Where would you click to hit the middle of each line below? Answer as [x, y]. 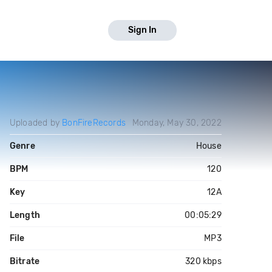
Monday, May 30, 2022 [177, 123]
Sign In [142, 30]
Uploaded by [36, 123]
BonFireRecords [94, 123]
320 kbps [203, 261]
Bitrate [25, 261]
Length [25, 215]
